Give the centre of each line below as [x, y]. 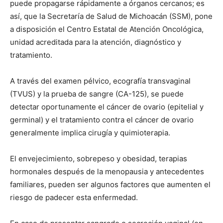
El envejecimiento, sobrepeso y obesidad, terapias [99, 158]
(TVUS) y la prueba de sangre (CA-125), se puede [97, 94]
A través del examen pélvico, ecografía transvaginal [100, 81]
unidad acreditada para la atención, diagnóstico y [96, 42]
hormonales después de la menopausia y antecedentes [107, 171]
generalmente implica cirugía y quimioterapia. [90, 132]
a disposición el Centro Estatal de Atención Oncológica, [107, 29]
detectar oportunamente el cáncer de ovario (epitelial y [107, 107]
